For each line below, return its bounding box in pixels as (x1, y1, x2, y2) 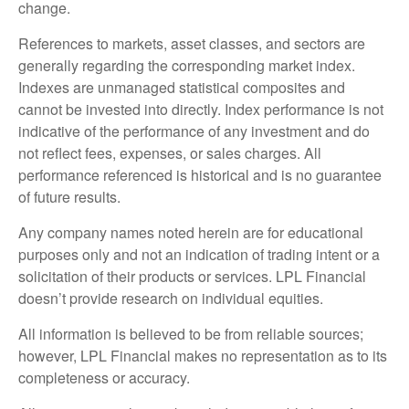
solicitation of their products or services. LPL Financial (18, 265, 366, 287)
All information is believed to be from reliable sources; (18, 322, 363, 344)
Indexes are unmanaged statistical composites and (18, 76, 345, 98)
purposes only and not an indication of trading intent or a (18, 243, 380, 265)
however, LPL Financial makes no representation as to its (18, 344, 387, 366)
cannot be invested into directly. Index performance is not (18, 98, 383, 120)
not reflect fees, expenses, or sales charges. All (18, 142, 321, 163)
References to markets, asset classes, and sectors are (18, 32, 365, 54)
